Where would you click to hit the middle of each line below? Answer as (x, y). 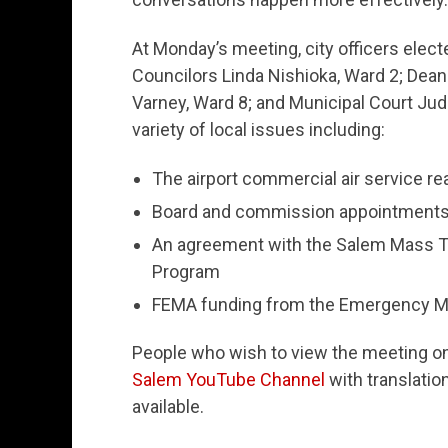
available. (168, 407)
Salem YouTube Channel (228, 380)
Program (186, 271)
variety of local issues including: (258, 130)
